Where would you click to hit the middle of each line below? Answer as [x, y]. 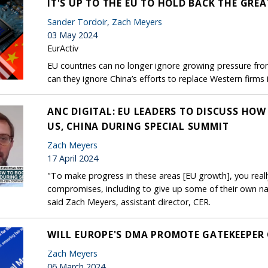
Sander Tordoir [77, 22]
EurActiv [63, 48]
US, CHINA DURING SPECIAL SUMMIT [138, 126]
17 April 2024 [73, 158]
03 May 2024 [72, 35]
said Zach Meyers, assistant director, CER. [130, 202]
